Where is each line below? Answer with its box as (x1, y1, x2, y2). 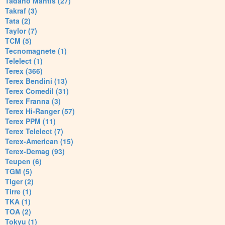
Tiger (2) (5, 176, 34, 187)
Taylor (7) (5, 26, 37, 36)
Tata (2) (5, 16, 31, 26)
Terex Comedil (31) (5, 86, 69, 96)
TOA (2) (5, 206, 31, 217)
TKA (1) (5, 196, 31, 207)
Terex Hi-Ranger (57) (5, 106, 75, 117)
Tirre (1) (5, 186, 32, 197)
